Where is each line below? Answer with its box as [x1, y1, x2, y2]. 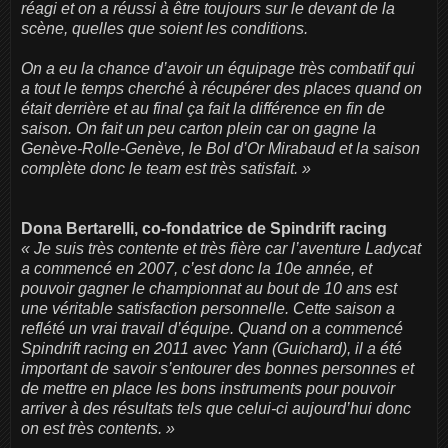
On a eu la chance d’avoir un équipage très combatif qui [21, 59, 415, 77]
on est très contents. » [21, 419, 175, 437]
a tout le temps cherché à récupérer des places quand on [21, 79, 422, 97]
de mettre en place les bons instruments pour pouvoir [21, 379, 395, 397]
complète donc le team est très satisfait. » [21, 159, 311, 177]
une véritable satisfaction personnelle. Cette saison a [21, 299, 395, 317]
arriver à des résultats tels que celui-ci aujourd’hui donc [21, 399, 411, 417]
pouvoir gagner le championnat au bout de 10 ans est [21, 279, 397, 297]
